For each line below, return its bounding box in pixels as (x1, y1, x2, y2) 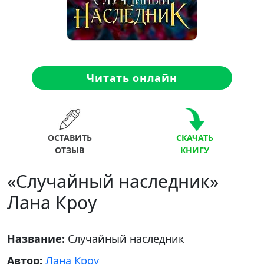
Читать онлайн (87, 70, 177, 85)
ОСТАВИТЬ (47, 132, 92, 143)
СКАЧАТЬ (176, 132, 213, 143)
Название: (7, 232, 68, 246)
